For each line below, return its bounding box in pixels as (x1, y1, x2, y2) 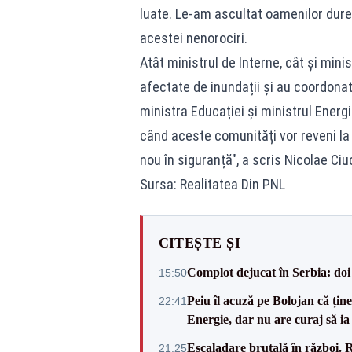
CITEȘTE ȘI (158, 235, 240, 251)
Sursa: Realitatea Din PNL (139, 176, 285, 192)
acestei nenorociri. (139, 30, 247, 46)
